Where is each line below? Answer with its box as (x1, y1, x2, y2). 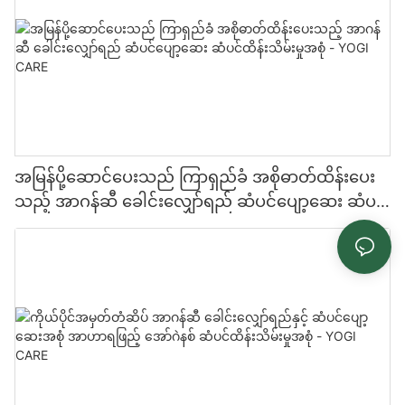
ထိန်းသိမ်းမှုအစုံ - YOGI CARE (14, 215, 223, 235)
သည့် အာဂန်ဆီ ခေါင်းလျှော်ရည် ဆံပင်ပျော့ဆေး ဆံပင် (14, 191, 387, 211)
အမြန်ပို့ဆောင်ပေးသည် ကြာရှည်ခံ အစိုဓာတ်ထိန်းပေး (14, 166, 375, 186)
